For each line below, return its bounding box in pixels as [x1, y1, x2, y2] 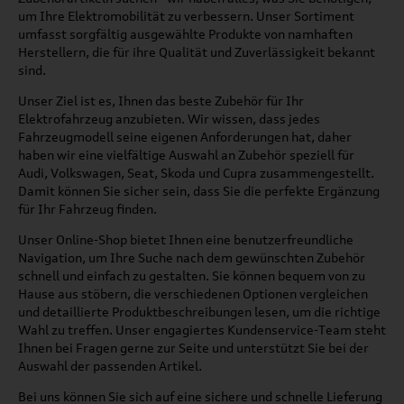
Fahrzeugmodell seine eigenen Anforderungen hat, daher [18, 128, 352, 144]
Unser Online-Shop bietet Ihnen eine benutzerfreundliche [18, 231, 353, 247]
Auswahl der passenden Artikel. [18, 357, 202, 373]
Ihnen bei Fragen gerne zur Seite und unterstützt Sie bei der [18, 339, 369, 355]
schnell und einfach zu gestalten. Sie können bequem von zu [18, 267, 365, 283]
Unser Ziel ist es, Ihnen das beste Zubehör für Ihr [18, 92, 304, 108]
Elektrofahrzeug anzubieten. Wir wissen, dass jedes [18, 110, 320, 126]
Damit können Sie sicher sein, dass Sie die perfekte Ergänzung [18, 182, 380, 198]
